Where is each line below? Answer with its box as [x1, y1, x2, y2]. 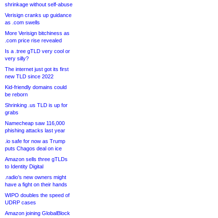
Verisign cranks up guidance [5, 12, 72, 18]
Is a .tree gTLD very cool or [5, 48, 70, 54]
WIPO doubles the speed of [5, 192, 70, 198]
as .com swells [5, 19, 40, 25]
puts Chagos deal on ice [5, 145, 62, 151]
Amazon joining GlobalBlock [5, 210, 70, 216]
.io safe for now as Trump [5, 138, 65, 144]
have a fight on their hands [5, 182, 67, 187]
